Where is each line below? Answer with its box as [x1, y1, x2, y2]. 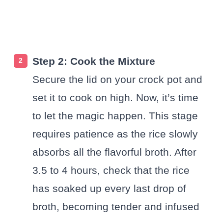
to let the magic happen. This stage [32, 110, 198, 121]
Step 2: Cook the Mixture [32, 55, 155, 67]
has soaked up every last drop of [32, 182, 186, 194]
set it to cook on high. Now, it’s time [32, 91, 198, 103]
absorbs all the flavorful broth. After [32, 146, 196, 158]
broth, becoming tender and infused [32, 200, 199, 212]
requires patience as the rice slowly [32, 128, 198, 139]
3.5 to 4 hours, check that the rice [32, 164, 190, 176]
